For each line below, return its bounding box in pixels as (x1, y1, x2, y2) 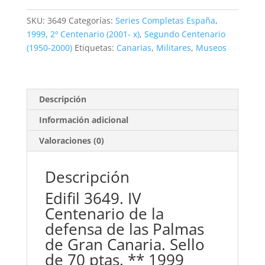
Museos (195, 42, 227, 54)
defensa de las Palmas (44, 218, 204, 240)
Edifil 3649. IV (44, 188, 141, 209)
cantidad (25, 50, 61, 62)
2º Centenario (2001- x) (50, 28, 140, 40)
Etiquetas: (74, 42, 117, 54)
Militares (156, 42, 191, 54)
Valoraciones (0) (38, 135, 104, 147)
